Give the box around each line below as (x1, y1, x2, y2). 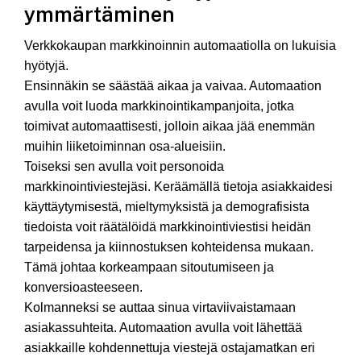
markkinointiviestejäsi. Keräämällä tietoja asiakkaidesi (24, 180, 333, 194)
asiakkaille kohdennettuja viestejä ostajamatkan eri (24, 341, 315, 355)
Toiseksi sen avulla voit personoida (24, 160, 224, 174)
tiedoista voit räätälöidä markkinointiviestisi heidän (24, 220, 311, 234)
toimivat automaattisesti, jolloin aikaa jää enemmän (24, 119, 315, 134)
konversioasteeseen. (24, 280, 143, 295)
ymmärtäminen (24, 2, 175, 27)
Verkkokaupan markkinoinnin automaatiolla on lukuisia (24, 39, 336, 53)
